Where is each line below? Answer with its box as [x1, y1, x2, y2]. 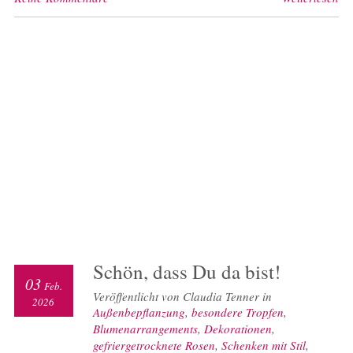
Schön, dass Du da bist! [92, 258, 281, 285]
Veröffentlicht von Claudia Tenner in [92, 288, 272, 305]
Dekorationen [203, 321, 272, 337]
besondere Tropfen [191, 304, 284, 321]
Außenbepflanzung [92, 304, 185, 321]
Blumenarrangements [92, 321, 198, 337]
